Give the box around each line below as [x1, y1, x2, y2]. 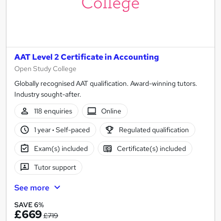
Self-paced [54, 125, 90, 134]
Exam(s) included [34, 144, 88, 153]
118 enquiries [34, 106, 72, 115]
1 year [34, 125, 52, 134]
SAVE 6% [14, 200, 44, 210]
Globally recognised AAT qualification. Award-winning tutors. [14, 78, 197, 88]
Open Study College [14, 64, 76, 73]
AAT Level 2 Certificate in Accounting [14, 51, 159, 62]
